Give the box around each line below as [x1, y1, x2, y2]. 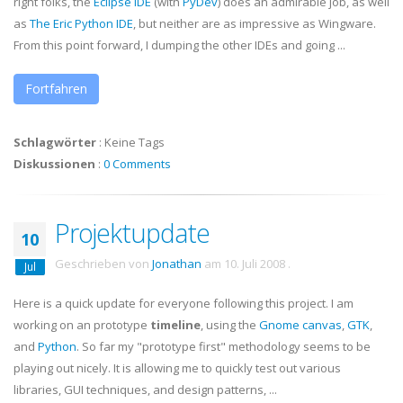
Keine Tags [104, 134, 165, 150]
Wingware [318, 15, 373, 31]
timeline [150, 317, 201, 333]
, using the [201, 317, 259, 333]
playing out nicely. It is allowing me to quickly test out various [13, 360, 341, 376]
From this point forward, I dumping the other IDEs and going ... [13, 37, 345, 53]
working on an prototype [13, 317, 150, 333]
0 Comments [103, 156, 171, 172]
